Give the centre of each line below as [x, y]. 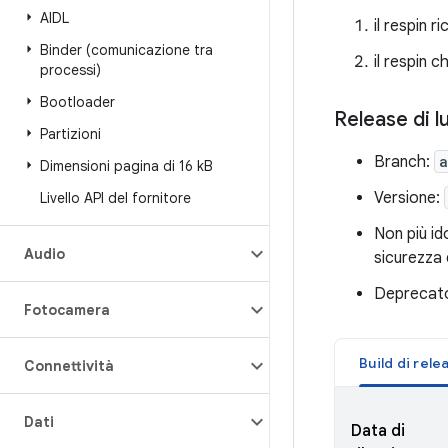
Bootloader [77, 102]
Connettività [69, 366]
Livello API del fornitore [115, 198]
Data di [378, 431]
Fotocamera [67, 310]
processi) [70, 70]
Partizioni [70, 134]
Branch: [404, 162]
